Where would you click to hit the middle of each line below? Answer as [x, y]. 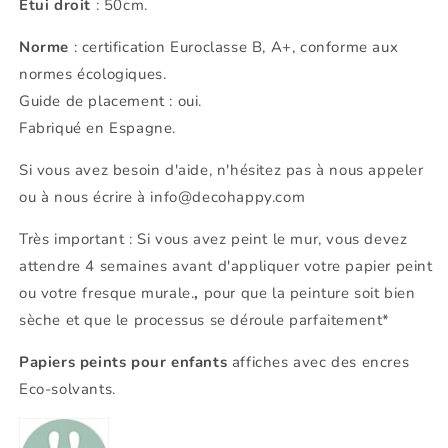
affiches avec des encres [318, 361]
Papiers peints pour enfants [123, 361]
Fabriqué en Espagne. [97, 127]
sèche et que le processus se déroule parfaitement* [205, 319]
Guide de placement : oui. [110, 100]
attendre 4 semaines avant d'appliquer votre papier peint [226, 265]
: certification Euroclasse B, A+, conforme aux [234, 46]
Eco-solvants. [67, 388]
